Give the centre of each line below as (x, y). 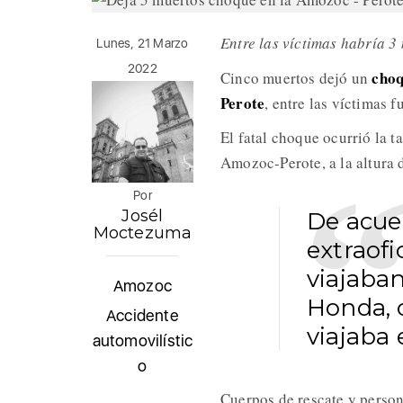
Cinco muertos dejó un (294, 78)
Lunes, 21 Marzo (143, 44)
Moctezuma (143, 233)
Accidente (143, 316)
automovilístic (143, 341)
